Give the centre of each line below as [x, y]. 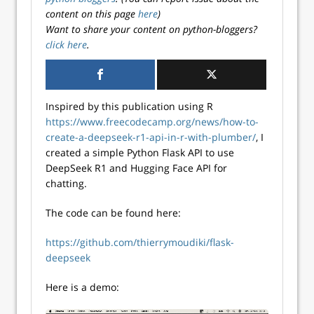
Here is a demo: [82, 287]
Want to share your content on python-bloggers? [151, 29]
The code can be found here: [113, 213]
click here [66, 45]
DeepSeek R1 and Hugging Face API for [136, 168]
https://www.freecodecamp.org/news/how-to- [152, 122]
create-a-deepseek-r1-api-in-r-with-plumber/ [151, 137]
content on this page [92, 14]
